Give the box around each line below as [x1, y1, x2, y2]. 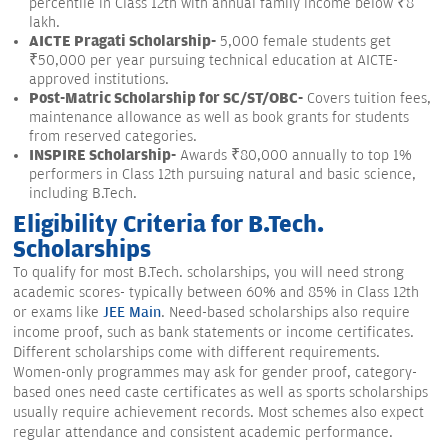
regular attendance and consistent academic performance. [13, 424, 393, 442]
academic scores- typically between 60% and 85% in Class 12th [13, 284, 419, 302]
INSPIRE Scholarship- [29, 146, 176, 165]
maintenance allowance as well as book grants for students [29, 109, 409, 127]
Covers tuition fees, [303, 90, 431, 108]
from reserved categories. [29, 128, 197, 146]
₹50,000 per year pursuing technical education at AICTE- [29, 52, 398, 70]
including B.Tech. [29, 185, 137, 203]
